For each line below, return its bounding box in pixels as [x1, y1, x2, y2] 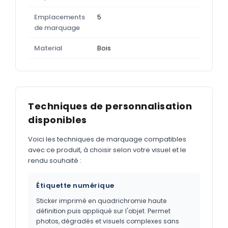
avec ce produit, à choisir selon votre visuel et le [28, 145, 186, 155]
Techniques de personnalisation [28, 99, 192, 112]
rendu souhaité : [28, 155, 81, 165]
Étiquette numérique [36, 180, 115, 190]
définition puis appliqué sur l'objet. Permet [36, 206, 170, 215]
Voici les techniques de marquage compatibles [28, 134, 186, 144]
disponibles [28, 113, 87, 126]
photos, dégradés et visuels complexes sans [36, 216, 179, 225]
